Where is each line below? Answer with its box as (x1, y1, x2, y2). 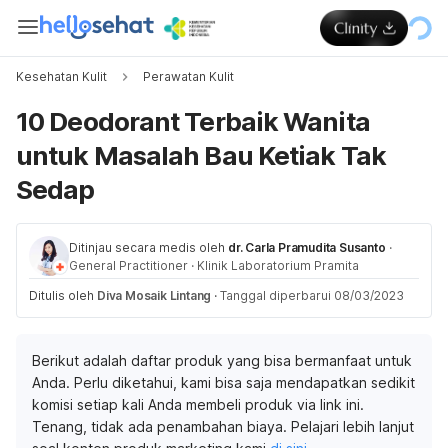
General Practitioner (69, 258, 188, 273)
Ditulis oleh (29, 288, 97, 303)
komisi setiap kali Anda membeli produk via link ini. (32, 396, 364, 413)
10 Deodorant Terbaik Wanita (16, 106, 370, 137)
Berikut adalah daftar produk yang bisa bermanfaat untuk (32, 352, 412, 369)
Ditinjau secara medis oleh (69, 240, 225, 255)
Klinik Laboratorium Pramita (197, 258, 359, 273)
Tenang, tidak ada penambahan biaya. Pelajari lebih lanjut (32, 418, 414, 435)
